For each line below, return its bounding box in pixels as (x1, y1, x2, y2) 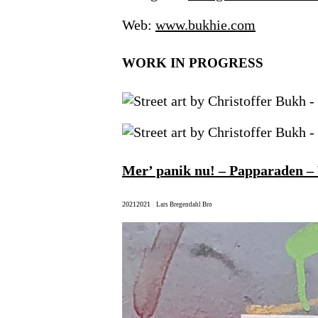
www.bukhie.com (155, 16, 256, 33)
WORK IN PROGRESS (122, 55, 263, 70)
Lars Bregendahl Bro (156, 200, 212, 208)
